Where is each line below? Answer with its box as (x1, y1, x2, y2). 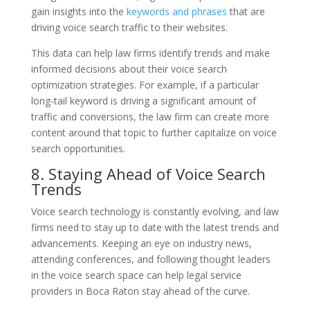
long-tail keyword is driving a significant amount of (30, 93, 256, 107)
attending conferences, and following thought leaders (30, 252, 271, 266)
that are (226, 4, 265, 18)
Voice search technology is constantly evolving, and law (30, 204, 279, 218)
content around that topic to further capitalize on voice (30, 125, 277, 139)
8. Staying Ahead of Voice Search (30, 163, 266, 184)
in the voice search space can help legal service (30, 268, 241, 282)
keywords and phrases (126, 4, 227, 18)
